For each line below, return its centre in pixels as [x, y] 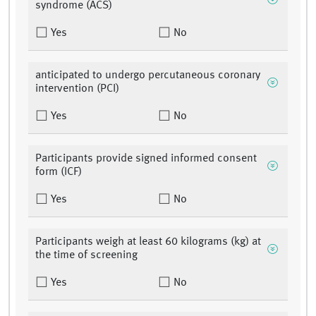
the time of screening [86, 256]
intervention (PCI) [77, 89]
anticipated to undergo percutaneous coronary [148, 76]
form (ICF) [59, 172]
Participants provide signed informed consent [146, 159]
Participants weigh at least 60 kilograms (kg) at [148, 242]
